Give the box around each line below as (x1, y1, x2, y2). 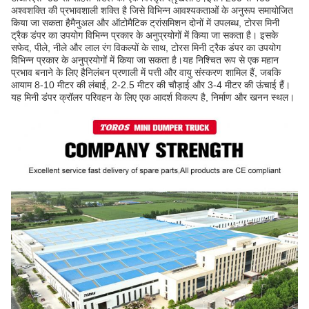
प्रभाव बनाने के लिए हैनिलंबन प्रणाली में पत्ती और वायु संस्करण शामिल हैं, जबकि (11, 66, 281, 78)
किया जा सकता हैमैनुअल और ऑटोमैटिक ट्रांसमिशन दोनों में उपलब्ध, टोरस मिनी (11, 17, 279, 28)
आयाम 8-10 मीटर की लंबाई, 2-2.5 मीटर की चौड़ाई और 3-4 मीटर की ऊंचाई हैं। (11, 79, 290, 90)
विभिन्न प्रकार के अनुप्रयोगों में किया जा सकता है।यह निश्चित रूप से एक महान (11, 54, 279, 66)
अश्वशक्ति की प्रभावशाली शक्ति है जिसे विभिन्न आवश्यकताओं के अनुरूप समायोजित (11, 4, 293, 16)
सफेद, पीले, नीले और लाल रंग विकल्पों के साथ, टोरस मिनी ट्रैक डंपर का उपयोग (11, 41, 281, 53)
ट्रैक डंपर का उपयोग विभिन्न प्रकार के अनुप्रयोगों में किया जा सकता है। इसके (11, 29, 278, 41)
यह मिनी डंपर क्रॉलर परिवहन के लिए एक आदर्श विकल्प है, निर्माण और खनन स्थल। (11, 91, 295, 103)
